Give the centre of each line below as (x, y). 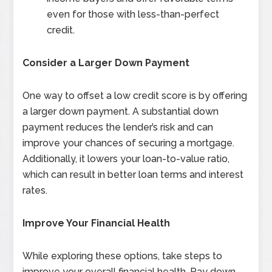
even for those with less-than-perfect (133, 15)
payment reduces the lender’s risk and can (118, 127)
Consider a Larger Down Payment (106, 63)
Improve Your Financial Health (97, 223)
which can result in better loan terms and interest (133, 175)
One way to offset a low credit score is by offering (135, 96)
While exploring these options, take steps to (123, 256)
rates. (35, 191)
